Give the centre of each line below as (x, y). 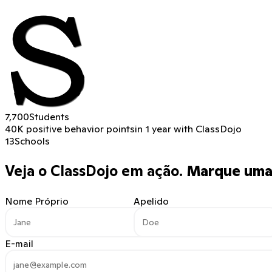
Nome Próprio (37, 201)
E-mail (19, 243)
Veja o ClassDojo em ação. (94, 171)
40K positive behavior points (70, 128)
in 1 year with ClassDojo (188, 128)
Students (49, 116)
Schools (32, 141)
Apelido (151, 201)
